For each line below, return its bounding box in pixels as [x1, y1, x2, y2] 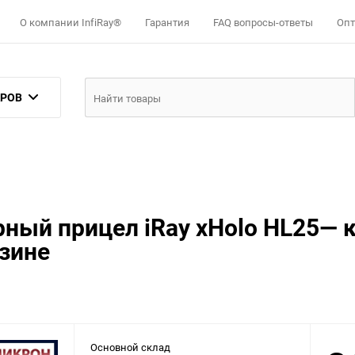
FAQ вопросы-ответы [213, 15, 313, 30]
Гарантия [145, 15, 189, 30]
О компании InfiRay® [20, 15, 121, 30]
